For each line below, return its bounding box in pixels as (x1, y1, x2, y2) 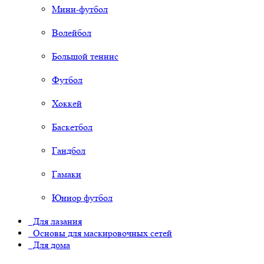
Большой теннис (52, 51, 118, 62)
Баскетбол (52, 121, 93, 133)
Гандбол (52, 145, 85, 157)
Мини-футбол (52, 4, 108, 15)
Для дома (28, 239, 70, 251)
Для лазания (28, 216, 82, 227)
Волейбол (52, 27, 91, 39)
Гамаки (52, 169, 81, 180)
